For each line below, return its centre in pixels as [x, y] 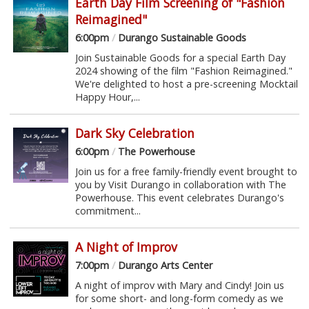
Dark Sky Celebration [134, 133]
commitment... [108, 210]
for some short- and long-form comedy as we [179, 298]
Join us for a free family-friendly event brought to [186, 171]
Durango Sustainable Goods [180, 37]
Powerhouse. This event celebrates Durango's [179, 197]
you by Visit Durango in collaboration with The [180, 184]
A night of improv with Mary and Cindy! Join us [179, 285]
